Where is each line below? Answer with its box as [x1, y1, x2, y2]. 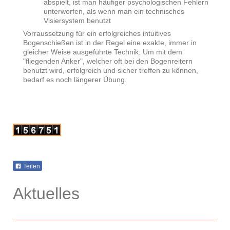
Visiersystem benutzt [44, 16, 111, 25]
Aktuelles [13, 184, 80, 203]
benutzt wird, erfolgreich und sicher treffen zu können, [23, 66, 198, 74]
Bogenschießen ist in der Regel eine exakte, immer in [23, 38, 197, 47]
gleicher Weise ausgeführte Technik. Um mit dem [23, 47, 182, 56]
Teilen [22, 162, 40, 170]
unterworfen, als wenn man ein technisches [44, 7, 184, 15]
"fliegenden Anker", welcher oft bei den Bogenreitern [23, 56, 193, 65]
